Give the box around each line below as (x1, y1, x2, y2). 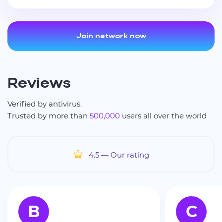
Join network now (76, 32, 146, 40)
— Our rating (101, 150, 149, 160)
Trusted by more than (7, 111, 90, 120)
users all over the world (120, 111, 207, 120)
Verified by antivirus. (7, 99, 82, 109)
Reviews (7, 76, 71, 91)
